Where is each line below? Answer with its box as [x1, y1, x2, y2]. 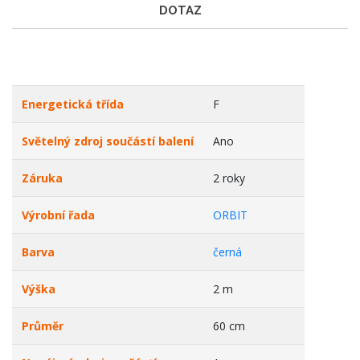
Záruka [22, 170, 63, 186]
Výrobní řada [22, 207, 95, 223]
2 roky [213, 170, 245, 186]
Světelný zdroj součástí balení [22, 133, 194, 149]
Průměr [22, 318, 63, 333]
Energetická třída [22, 96, 124, 112]
